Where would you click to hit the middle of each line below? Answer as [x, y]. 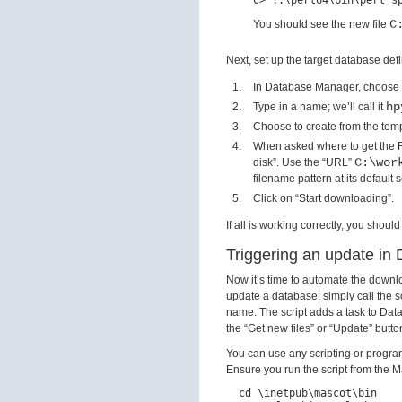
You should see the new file [321, 24]
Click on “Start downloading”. [323, 198]
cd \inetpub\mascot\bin [301, 393]
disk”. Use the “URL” [304, 162]
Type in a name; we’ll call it [319, 107]
